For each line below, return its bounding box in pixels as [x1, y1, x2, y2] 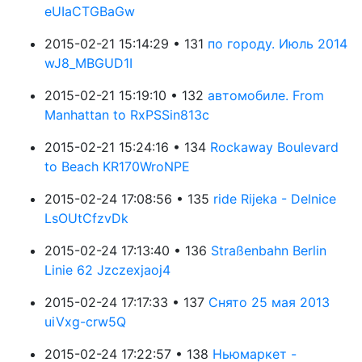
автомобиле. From [208, 87, 324, 103]
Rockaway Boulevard [210, 139, 339, 155]
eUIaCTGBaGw [44, 3, 135, 19]
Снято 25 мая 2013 [208, 294, 330, 310]
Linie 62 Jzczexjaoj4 [44, 262, 170, 278]
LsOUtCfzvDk [44, 210, 128, 226]
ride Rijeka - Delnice [213, 191, 336, 207]
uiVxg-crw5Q [44, 314, 126, 330]
